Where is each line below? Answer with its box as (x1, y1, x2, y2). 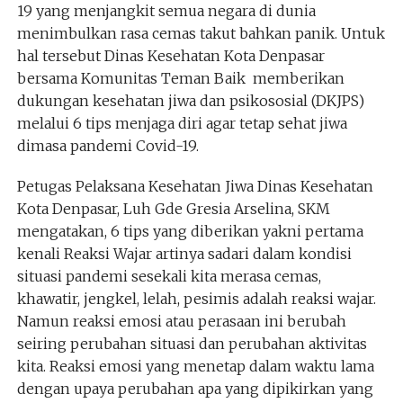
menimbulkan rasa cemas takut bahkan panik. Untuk (16, 24, 385, 42)
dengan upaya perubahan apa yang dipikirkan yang (16, 380, 373, 398)
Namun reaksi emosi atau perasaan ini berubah (16, 312, 346, 330)
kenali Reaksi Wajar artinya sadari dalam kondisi (16, 245, 352, 263)
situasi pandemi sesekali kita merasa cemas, (16, 267, 321, 285)
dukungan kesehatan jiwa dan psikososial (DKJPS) (16, 92, 364, 110)
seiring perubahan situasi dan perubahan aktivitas (16, 335, 367, 353)
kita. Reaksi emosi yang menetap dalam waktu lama (16, 357, 374, 375)
